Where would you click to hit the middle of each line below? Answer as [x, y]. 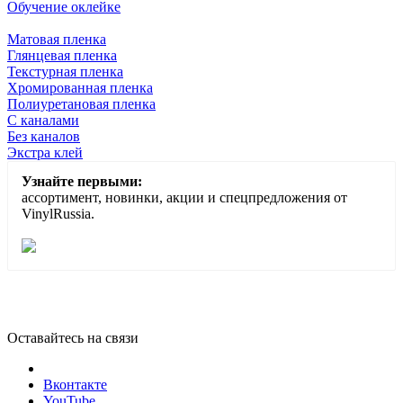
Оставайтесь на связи [73, 338]
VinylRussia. [58, 214]
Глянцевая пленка [62, 56]
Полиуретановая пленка [81, 104]
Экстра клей [45, 153]
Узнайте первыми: [82, 182]
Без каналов [44, 137]
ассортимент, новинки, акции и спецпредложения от [184, 198]
